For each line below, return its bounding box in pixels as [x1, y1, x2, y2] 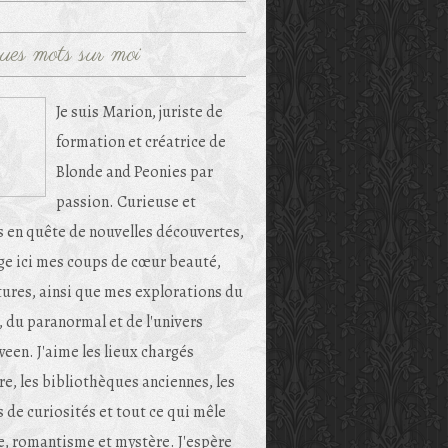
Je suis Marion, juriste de [56, 101, 223, 123]
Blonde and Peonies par [56, 161, 213, 183]
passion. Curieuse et [56, 191, 196, 213]
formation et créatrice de [56, 131, 226, 153]
